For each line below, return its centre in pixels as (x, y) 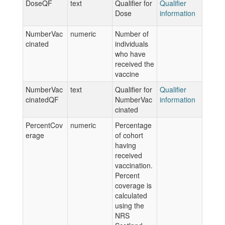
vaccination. (134, 165)
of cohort (129, 135)
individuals (132, 44)
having (126, 145)
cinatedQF (42, 99)
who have (130, 54)
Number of (132, 34)
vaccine (127, 74)
